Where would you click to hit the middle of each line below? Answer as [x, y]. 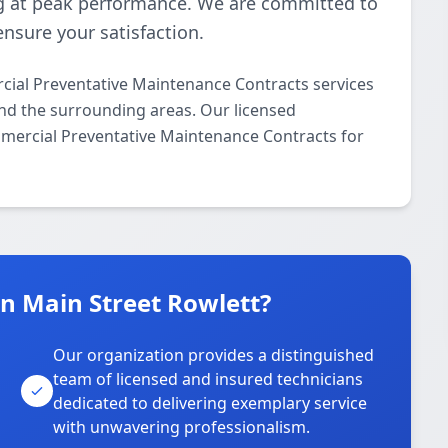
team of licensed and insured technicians [208, 379]
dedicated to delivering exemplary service [210, 403]
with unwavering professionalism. [182, 427]
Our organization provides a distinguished [214, 355]
